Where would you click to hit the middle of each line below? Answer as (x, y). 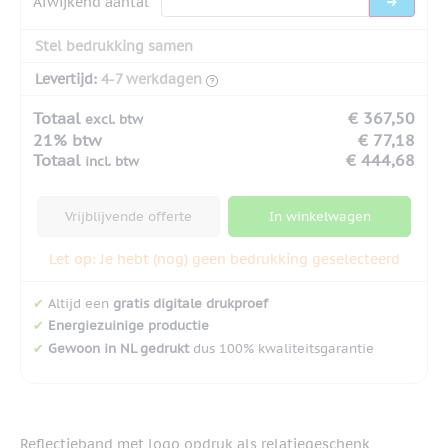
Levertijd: (66, 78)
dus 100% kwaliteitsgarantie (281, 349)
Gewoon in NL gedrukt (118, 349)
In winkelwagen (319, 216)
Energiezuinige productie (128, 326)
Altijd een (78, 303)
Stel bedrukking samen (114, 45)
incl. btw (112, 161)
